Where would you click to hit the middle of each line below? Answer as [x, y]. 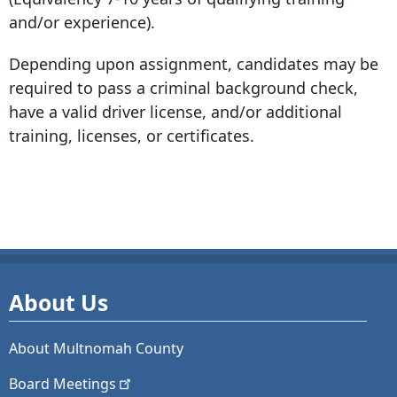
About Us [58, 303]
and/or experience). [82, 23]
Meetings [85, 384]
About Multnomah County [96, 349]
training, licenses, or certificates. [132, 136]
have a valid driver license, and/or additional [175, 112]
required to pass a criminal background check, [183, 88]
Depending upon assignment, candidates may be [194, 64]
